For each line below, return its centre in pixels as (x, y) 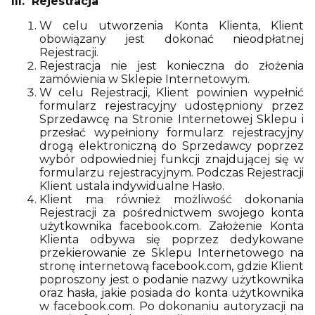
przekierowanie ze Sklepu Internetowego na (172, 253)
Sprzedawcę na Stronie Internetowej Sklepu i (172, 119)
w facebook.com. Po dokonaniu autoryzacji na (172, 306)
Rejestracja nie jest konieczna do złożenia (172, 66)
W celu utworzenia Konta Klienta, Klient (172, 26)
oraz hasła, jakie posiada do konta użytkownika (172, 293)
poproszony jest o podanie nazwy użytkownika (172, 279)
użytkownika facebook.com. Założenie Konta (172, 226)
